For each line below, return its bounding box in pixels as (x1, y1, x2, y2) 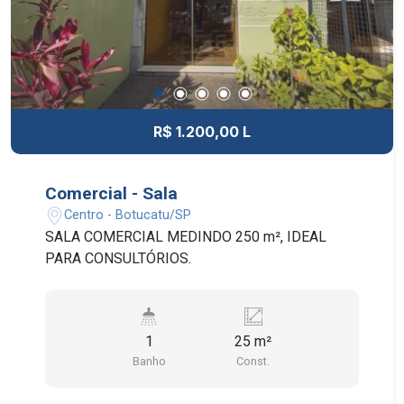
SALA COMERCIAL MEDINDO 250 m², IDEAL (45, 227, 327, 245)
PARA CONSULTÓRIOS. (45, 249, 192, 267)
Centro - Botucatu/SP (64, 207, 192, 224)
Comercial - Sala (45, 182, 179, 204)
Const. (236, 353, 271, 368)
